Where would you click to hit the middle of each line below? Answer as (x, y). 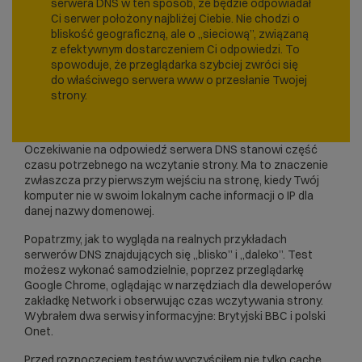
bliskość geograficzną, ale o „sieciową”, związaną (180, 34)
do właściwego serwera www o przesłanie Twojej (179, 80)
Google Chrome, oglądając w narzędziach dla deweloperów (178, 286)
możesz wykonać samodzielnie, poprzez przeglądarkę (164, 270)
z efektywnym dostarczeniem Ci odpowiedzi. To (175, 50)
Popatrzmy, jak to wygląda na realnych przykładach (156, 240)
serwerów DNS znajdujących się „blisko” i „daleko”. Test (168, 255)
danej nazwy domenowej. (89, 211)
